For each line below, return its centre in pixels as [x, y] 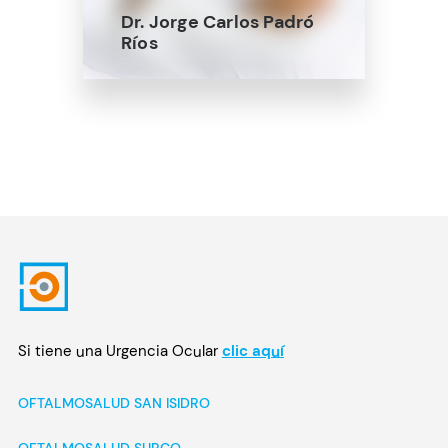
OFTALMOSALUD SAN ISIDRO [113, 403]
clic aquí [252, 351]
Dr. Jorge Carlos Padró [218, 22]
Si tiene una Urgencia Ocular [119, 351]
